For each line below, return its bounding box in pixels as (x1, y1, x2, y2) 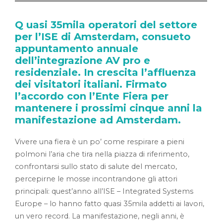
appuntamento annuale (15, 43, 138, 55)
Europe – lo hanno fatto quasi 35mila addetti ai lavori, (15, 199, 204, 208)
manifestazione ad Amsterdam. (15, 114, 181, 126)
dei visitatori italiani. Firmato (15, 78, 167, 90)
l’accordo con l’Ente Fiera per (15, 90, 168, 102)
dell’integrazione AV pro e (15, 55, 150, 66)
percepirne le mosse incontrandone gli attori (15, 174, 177, 183)
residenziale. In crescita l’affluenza (15, 66, 196, 78)
